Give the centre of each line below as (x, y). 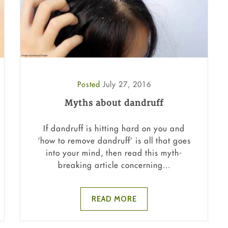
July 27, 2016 (127, 84)
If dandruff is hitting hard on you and (114, 128)
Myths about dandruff (114, 103)
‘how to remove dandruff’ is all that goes (114, 140)
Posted (90, 84)
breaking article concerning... (114, 165)
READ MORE (114, 199)
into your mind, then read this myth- (114, 152)
